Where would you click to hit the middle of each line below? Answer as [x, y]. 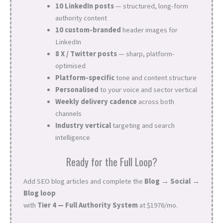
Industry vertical [83, 125]
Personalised [77, 89]
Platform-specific [85, 77]
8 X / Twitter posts [86, 54]
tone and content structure [155, 77]
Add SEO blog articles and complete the [84, 181]
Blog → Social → [172, 181]
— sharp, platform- [146, 54]
